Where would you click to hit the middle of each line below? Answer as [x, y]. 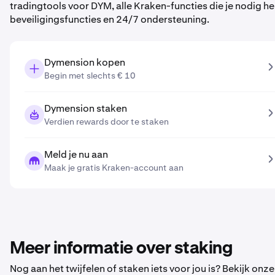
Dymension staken [86, 108]
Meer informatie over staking [121, 249]
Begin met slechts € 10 [90, 76]
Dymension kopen [85, 62]
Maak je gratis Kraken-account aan [114, 168]
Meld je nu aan [76, 154]
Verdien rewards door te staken [107, 122]
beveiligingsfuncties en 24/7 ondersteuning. [110, 19]
